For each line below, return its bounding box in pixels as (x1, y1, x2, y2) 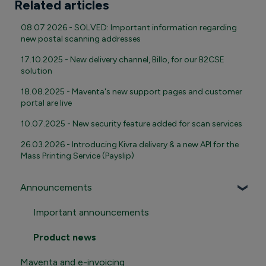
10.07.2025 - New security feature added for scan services (21, 119, 243, 129)
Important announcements (33, 206, 149, 218)
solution (21, 66, 53, 77)
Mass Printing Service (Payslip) (21, 151, 135, 161)
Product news (33, 231, 96, 243)
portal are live (21, 98, 72, 109)
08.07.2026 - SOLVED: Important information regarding (21, 23, 237, 33)
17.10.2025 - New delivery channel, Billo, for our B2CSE (21, 55, 225, 65)
